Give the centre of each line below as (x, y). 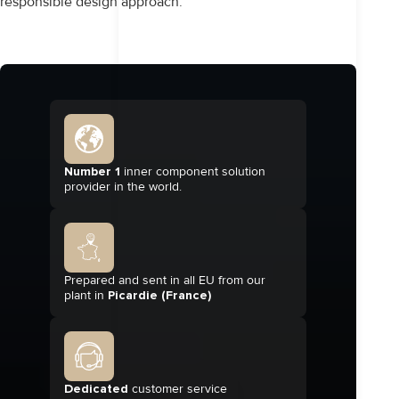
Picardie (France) (159, 295)
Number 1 (92, 171)
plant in (86, 295)
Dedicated (96, 389)
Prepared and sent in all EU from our (165, 280)
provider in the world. (123, 187)
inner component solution (193, 171)
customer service (178, 389)
